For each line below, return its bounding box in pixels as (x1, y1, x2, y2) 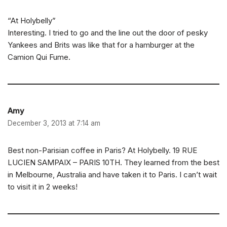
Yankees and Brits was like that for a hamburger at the (8, 40, 195, 50)
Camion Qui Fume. (8, 52, 70, 62)
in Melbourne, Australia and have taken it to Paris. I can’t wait (8, 170, 217, 180)
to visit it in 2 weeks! (8, 182, 78, 192)
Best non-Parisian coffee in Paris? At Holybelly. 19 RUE (8, 145, 197, 156)
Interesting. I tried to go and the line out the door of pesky (8, 28, 208, 38)
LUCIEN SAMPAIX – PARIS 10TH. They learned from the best (8, 158, 219, 168)
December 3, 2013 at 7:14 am (8, 119, 100, 128)
